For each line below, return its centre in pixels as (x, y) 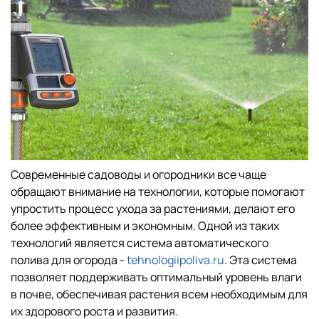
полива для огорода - (69, 260)
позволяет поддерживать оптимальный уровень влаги (156, 277)
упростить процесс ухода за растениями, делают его (153, 208)
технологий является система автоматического (140, 242)
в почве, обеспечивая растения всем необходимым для (159, 294)
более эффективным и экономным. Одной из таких (145, 225)
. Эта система (261, 260)
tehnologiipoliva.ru (176, 260)
